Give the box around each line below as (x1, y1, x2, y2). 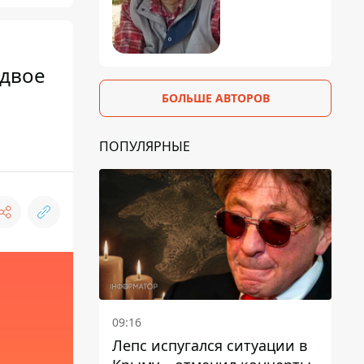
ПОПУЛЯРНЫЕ (99, 136, 190, 155)
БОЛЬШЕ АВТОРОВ (161, 89, 270, 106)
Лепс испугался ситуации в (112, 335, 307, 355)
